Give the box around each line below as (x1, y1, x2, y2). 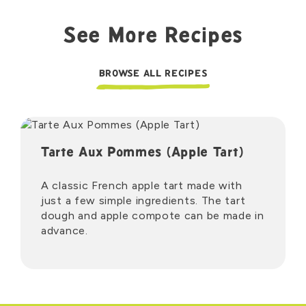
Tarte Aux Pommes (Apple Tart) (41, 146, 244, 160)
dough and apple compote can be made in (41, 208, 264, 222)
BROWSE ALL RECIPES (98, 69, 208, 79)
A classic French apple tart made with (41, 178, 242, 192)
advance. (41, 223, 88, 237)
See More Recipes (62, 27, 244, 48)
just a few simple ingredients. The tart (41, 193, 246, 207)
